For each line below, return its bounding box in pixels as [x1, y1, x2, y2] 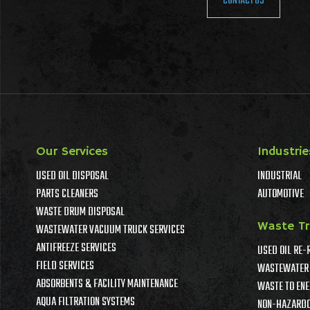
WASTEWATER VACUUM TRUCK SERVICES [36, 221, 185, 239]
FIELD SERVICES [36, 257, 94, 275]
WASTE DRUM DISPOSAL [36, 203, 125, 221]
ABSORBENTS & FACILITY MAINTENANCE [36, 275, 178, 293]
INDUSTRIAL [257, 167, 302, 185]
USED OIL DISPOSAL [36, 167, 109, 185]
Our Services [36, 143, 108, 159]
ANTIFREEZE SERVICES [36, 239, 116, 257]
